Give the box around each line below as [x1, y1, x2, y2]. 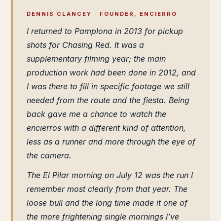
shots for [27, 40, 62, 50]
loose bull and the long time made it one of [27, 198, 187, 208]
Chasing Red [62, 40, 110, 50]
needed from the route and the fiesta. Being [27, 95, 189, 105]
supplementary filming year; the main [27, 54, 166, 64]
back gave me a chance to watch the [27, 109, 166, 119]
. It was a [110, 40, 144, 50]
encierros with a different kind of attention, [27, 123, 186, 133]
